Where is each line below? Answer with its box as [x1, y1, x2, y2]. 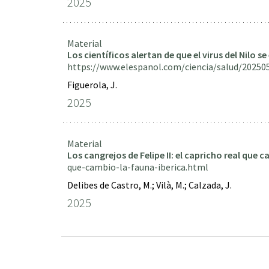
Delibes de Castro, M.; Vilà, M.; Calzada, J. [67, 179, 232, 191]
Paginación [61, 241, 110, 255]
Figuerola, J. [67, 79, 117, 91]
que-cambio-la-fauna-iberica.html [67, 161, 208, 173]
